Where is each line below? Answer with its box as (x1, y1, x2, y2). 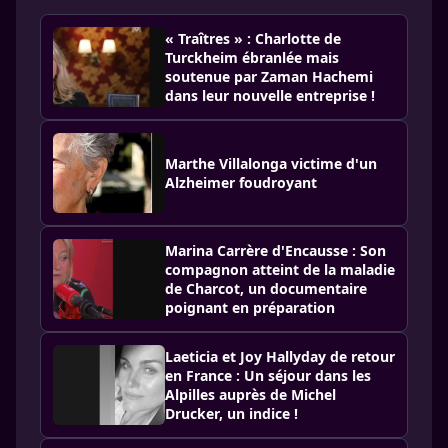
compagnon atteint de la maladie (165, 260, 395, 279)
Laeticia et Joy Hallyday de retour (165, 347, 395, 366)
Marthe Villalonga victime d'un (165, 154, 377, 173)
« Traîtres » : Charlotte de (165, 29, 341, 48)
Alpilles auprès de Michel (165, 385, 336, 404)
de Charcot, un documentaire (165, 279, 367, 298)
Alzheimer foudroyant (165, 173, 317, 192)
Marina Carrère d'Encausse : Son (165, 241, 386, 260)
